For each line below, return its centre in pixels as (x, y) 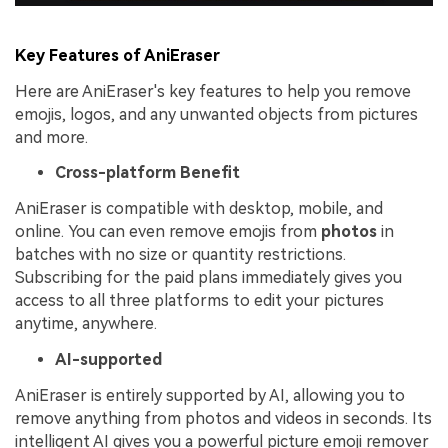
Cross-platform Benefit (147, 173)
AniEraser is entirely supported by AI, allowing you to (210, 395)
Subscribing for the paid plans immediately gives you (208, 278)
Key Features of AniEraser (117, 55)
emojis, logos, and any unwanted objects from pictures (216, 114)
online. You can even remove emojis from (166, 232)
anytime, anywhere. (86, 324)
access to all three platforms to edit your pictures (199, 301)
